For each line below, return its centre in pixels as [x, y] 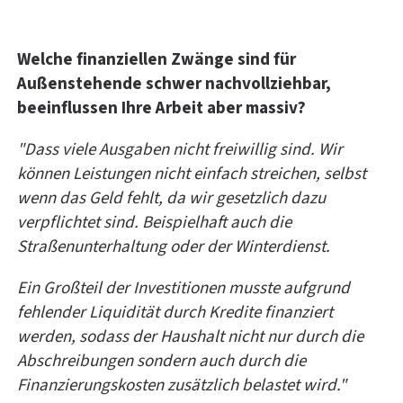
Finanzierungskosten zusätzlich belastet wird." [182, 385]
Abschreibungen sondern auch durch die [161, 361]
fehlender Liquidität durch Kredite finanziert [175, 312]
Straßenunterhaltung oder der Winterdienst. [174, 246]
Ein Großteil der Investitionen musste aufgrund [184, 288]
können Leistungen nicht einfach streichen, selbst [192, 174]
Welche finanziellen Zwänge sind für [157, 59]
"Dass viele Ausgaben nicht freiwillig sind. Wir [180, 149]
